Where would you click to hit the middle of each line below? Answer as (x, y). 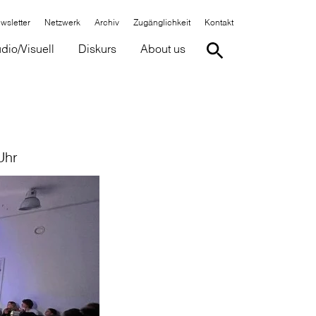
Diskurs (97, 49)
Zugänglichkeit (162, 22)
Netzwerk (62, 22)
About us (163, 49)
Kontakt (219, 22)
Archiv (107, 22)
